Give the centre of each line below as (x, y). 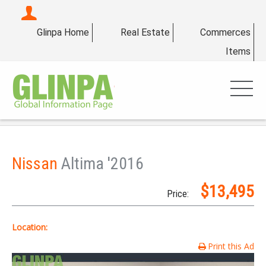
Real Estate (145, 32)
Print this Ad (231, 246)
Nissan (37, 164)
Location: (30, 227)
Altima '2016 (102, 164)
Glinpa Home (63, 32)
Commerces (225, 32)
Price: (178, 194)
